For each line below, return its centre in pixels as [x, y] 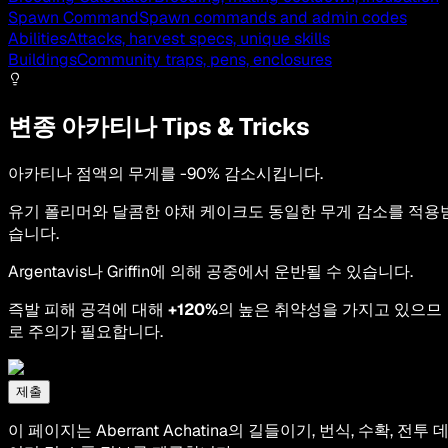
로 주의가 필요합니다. [85, 331]
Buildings [42, 59]
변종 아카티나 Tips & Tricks [159, 126]
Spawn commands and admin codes [273, 17]
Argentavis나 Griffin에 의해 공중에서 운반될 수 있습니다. [210, 271]
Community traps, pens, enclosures [204, 59]
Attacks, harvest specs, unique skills [198, 38]
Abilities [37, 38]
